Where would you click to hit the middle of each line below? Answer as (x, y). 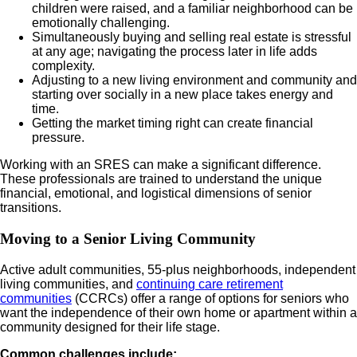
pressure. (58, 138)
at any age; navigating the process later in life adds (175, 52)
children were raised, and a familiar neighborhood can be (192, 9)
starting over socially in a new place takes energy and (182, 95)
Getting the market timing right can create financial (173, 124)
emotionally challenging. (101, 23)
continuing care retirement (210, 284)
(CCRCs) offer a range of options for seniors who (210, 298)
